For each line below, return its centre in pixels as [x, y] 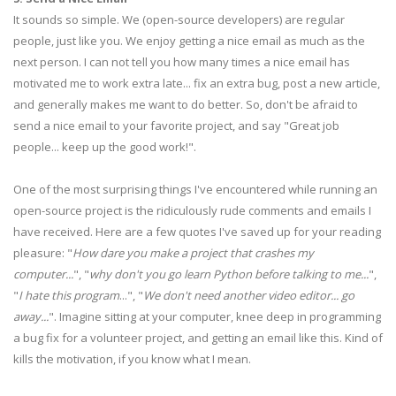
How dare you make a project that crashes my [193, 253]
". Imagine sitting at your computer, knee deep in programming [215, 316]
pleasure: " [43, 253]
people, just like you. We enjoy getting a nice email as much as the [189, 41]
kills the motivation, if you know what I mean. [132, 359]
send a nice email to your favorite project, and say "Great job [176, 126]
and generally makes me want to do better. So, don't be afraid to [186, 104]
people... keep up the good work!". [105, 147]
